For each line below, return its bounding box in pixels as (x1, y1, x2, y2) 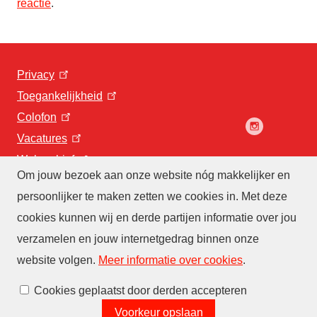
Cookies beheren (17, 277, 103, 289)
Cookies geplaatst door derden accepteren (34, 284, 247, 296)
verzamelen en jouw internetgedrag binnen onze (17, 233, 259, 245)
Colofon (17, 111, 57, 124)
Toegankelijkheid (17, 90, 103, 103)
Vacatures (17, 132, 67, 145)
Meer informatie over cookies (98, 254, 243, 266)
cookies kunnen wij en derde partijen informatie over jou (17, 212, 296, 224)
